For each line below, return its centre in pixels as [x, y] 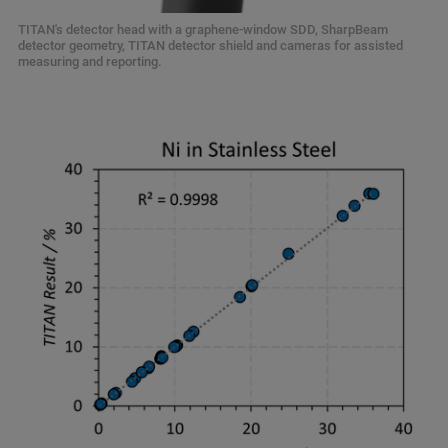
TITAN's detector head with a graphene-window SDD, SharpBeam [203, 30]
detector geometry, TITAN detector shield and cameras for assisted [210, 46]
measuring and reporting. [90, 62]
